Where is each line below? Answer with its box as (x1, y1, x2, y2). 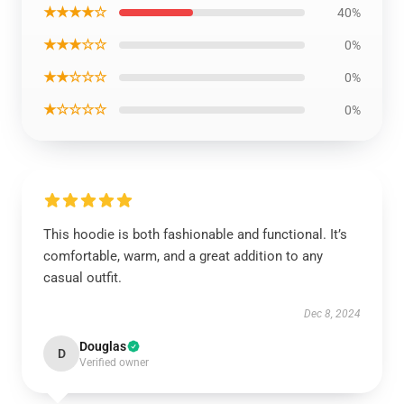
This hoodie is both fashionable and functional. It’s (43, 226, 347, 243)
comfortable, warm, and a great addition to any (43, 248, 323, 264)
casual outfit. (43, 270, 122, 286)
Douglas (79, 339, 126, 353)
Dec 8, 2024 (304, 308, 361, 320)
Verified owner (79, 356, 149, 369)
